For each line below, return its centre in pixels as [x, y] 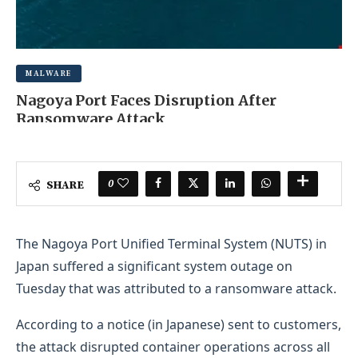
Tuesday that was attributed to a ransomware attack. [176, 288]
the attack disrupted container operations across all [173, 346]
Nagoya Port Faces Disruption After [146, 100]
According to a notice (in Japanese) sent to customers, [179, 324]
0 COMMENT [177, 139]
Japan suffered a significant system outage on [154, 266]
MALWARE [49, 73]
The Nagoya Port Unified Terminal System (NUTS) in [171, 243]
